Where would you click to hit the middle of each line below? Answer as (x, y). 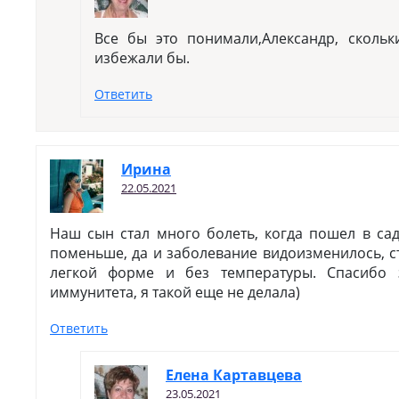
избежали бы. (142, 58)
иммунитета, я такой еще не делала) (175, 292)
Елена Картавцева (234, 375)
